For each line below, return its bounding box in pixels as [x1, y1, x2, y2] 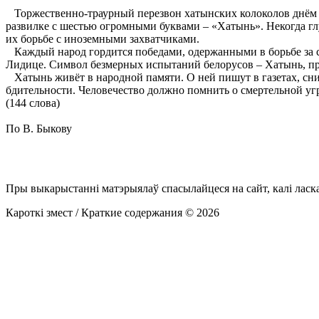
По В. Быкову [6, 122, 72, 135]
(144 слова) [6, 96, 60, 109]
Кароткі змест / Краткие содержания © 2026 [6, 206, 219, 219]
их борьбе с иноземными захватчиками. [6, 32, 199, 45]
